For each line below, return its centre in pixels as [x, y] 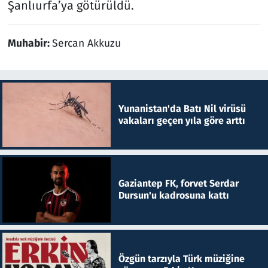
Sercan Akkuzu [86, 43]
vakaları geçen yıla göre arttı [182, 120]
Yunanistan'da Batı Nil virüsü [182, 108]
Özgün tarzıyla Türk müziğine [181, 258]
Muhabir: [30, 43]
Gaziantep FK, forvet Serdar [178, 184]
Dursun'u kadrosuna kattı [173, 196]
